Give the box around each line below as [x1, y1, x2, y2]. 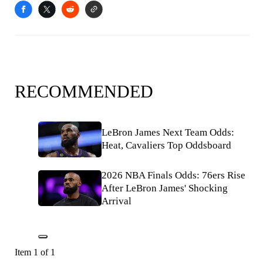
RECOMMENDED [15, 82, 153, 101]
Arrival [102, 195, 131, 207]
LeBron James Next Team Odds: [102, 127, 234, 139]
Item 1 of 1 [15, 247, 55, 257]
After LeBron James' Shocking [102, 182, 228, 194]
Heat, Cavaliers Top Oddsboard [102, 140, 231, 151]
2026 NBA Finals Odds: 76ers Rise [102, 169, 245, 181]
